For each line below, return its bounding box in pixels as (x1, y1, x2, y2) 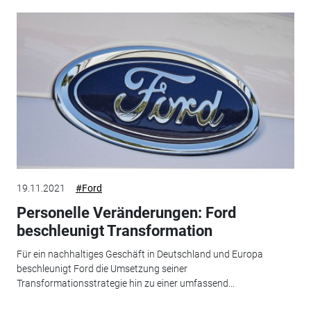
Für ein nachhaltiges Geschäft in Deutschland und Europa (16, 249, 263, 260)
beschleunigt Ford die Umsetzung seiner (16, 263, 187, 275)
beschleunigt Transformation (16, 221, 212, 239)
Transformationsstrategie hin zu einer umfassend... (16, 278, 235, 289)
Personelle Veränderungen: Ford (16, 203, 236, 221)
